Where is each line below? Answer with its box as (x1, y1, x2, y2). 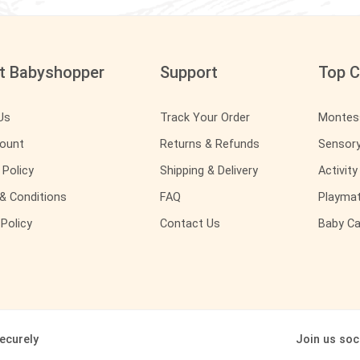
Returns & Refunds (160, 137, 260, 151)
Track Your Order (160, 110, 250, 125)
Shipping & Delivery (160, 163, 258, 178)
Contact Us (160, 216, 220, 231)
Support (160, 62, 218, 82)
